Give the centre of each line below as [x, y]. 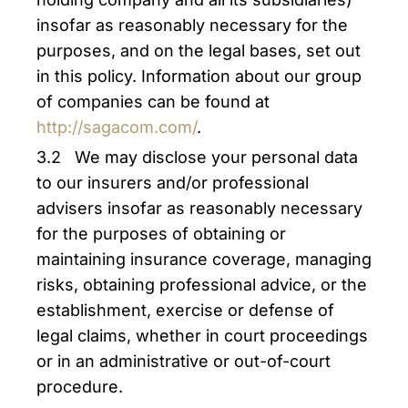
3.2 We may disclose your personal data [197, 157]
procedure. [80, 387]
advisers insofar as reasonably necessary [199, 208]
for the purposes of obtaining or [161, 234]
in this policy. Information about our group [199, 76]
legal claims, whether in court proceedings [202, 336]
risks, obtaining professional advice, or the [202, 285]
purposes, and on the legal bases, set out [199, 51]
